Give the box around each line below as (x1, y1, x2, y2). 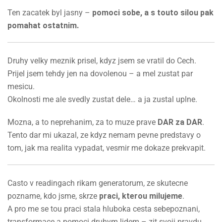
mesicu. (7, 81, 35, 91)
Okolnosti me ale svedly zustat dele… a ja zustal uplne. (7, 94, 197, 104)
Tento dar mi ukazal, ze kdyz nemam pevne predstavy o (7, 130, 201, 140)
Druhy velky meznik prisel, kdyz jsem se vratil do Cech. (7, 55, 196, 65)
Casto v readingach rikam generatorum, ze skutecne (7, 178, 188, 188)
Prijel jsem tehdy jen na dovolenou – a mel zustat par (7, 68, 193, 78)
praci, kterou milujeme (99, 191, 182, 201)
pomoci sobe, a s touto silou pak (92, 7, 214, 17)
